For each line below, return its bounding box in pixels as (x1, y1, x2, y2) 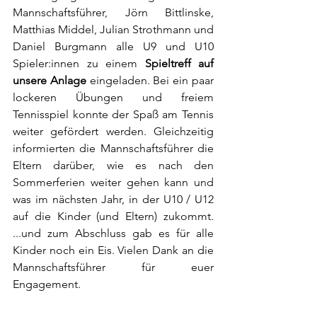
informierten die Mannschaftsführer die (13, 142, 214, 156)
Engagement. (13, 277, 81, 292)
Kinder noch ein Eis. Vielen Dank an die (13, 243, 214, 258)
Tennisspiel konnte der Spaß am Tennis (13, 108, 214, 122)
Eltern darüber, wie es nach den (13, 158, 214, 173)
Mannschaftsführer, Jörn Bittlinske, (13, 6, 214, 20)
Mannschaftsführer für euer (13, 260, 214, 275)
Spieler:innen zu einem (13, 57, 145, 71)
